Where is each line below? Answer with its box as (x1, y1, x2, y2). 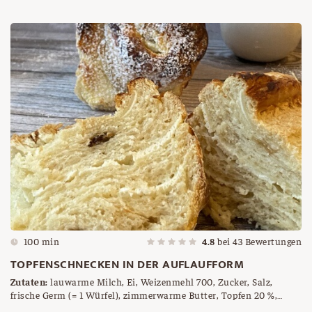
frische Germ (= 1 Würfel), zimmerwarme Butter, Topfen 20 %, (10, 288, 278, 302)
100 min (24, 235, 60, 248)
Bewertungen (242, 235, 302, 248)
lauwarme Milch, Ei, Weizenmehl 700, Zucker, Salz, (47, 275, 273, 288)
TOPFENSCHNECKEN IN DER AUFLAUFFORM (10, 255, 244, 275)
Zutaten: (10, 275, 48, 288)
